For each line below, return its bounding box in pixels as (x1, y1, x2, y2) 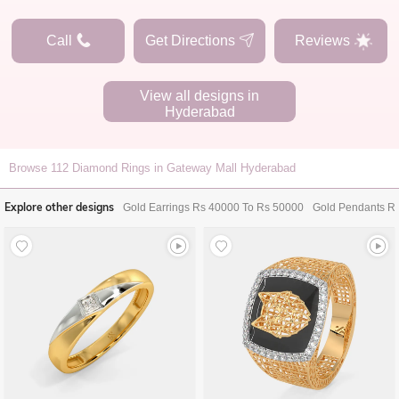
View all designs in (140, 88, 259, 103)
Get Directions (145, 33, 236, 48)
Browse (9, 161, 51, 175)
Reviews (294, 33, 350, 48)
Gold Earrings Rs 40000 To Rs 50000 (123, 201, 304, 214)
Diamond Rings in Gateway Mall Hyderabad (72, 161, 296, 175)
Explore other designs (4, 200, 114, 214)
